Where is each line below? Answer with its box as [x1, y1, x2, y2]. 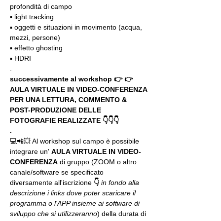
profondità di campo [10, 2, 72, 10]
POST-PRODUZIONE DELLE [10, 106, 103, 114]
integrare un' [10, 147, 51, 155]
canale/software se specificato [10, 168, 106, 176]
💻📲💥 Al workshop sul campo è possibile [10, 137, 141, 145]
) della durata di [97, 210, 148, 218]
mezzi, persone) [10, 34, 60, 41]
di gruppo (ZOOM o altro [58, 158, 139, 166]
